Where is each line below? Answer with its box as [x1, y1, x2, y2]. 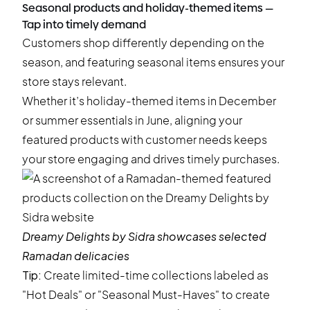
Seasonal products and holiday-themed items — [22, 1, 273, 15]
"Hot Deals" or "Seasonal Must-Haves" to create [22, 287, 270, 302]
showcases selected [155, 229, 266, 244]
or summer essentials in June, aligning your [22, 113, 242, 127]
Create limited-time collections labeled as [42, 268, 268, 282]
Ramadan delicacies [22, 248, 129, 263]
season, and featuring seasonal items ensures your [22, 55, 284, 69]
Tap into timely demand [22, 18, 146, 31]
